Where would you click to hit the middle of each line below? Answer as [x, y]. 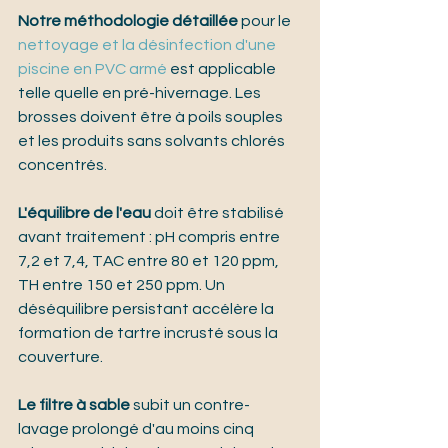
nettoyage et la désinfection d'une [148, 45]
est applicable [223, 69]
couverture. [60, 357]
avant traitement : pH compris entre [150, 237]
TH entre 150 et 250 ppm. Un [123, 285]
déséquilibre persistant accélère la [147, 309]
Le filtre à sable [74, 405]
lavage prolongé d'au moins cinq [137, 429]
